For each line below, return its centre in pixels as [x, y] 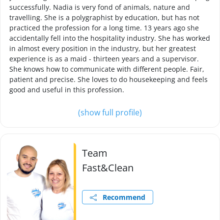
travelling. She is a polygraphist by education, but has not [104, 17]
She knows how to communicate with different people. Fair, [107, 69]
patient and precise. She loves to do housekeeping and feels [109, 79]
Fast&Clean [108, 168]
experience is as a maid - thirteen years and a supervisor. [104, 59]
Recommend [121, 197]
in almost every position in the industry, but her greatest [103, 48]
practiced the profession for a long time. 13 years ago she [104, 28]
